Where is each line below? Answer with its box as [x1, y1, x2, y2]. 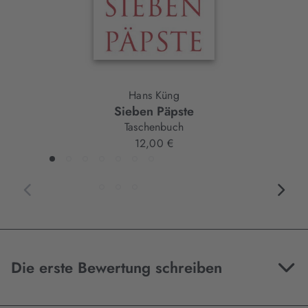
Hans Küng [129, 87, 179, 104]
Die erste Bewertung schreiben [11, 256, 222, 279]
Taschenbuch [124, 119, 184, 135]
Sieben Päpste [114, 102, 194, 121]
